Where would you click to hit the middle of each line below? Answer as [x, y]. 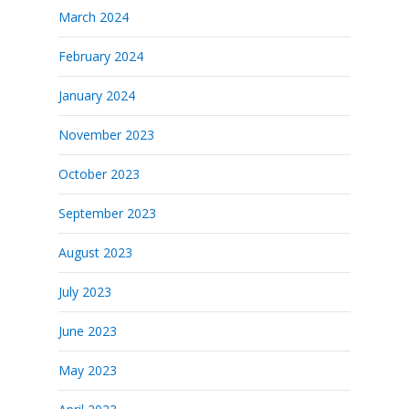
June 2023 [88, 331]
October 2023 [99, 174]
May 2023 [88, 370]
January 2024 [97, 95]
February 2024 [101, 56]
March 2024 [94, 17]
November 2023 [106, 135]
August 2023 [95, 252]
